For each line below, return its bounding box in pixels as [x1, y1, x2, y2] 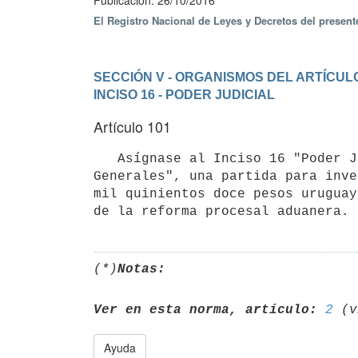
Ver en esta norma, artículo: [93, 302, 317, 317]
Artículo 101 [93, 116, 171, 137]
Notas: [117, 261, 165, 276]
